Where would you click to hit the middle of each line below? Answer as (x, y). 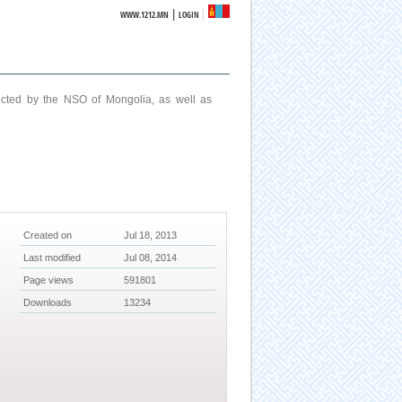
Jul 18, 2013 (151, 236)
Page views (49, 280)
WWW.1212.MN (145, 15)
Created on (48, 236)
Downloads (48, 303)
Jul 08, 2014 (151, 258)
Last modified (52, 258)
